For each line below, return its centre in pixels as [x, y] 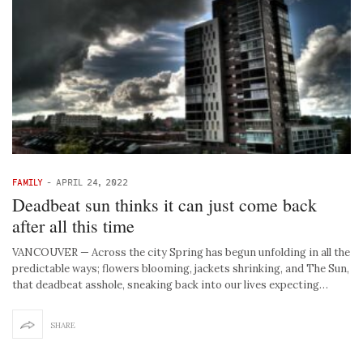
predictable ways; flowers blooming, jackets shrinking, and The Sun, [181, 268]
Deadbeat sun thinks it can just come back [164, 204]
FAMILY [28, 181]
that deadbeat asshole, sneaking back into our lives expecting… [170, 284]
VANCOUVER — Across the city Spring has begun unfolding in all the [181, 252]
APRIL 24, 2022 [92, 181]
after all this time [73, 225]
